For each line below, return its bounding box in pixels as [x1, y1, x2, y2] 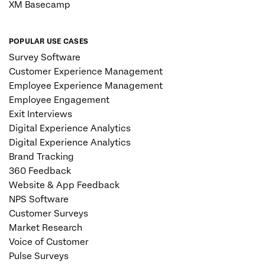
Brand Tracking [9, 151, 74, 163]
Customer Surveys [9, 208, 88, 219]
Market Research [9, 222, 82, 234]
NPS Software [9, 194, 69, 205]
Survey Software [9, 52, 80, 63]
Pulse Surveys [9, 251, 69, 262]
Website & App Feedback [9, 180, 119, 191]
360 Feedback [9, 166, 71, 177]
